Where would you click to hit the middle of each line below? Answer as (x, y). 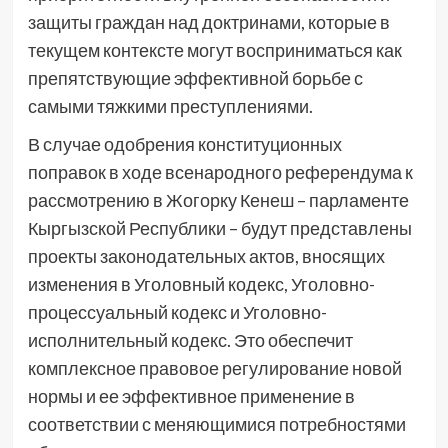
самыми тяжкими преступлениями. (170, 105)
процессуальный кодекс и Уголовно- (177, 311)
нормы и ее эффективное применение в (191, 395)
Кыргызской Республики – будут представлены (219, 227)
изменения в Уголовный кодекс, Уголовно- (201, 283)
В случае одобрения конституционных (184, 143)
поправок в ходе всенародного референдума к (220, 171)
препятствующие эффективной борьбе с (195, 77)
